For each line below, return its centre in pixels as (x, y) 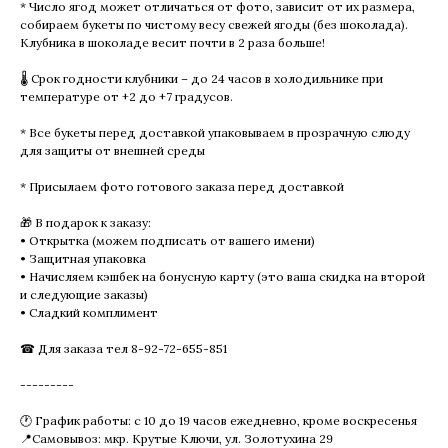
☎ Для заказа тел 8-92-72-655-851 (123, 348)
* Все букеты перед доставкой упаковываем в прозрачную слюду (215, 132)
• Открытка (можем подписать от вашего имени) (167, 240)
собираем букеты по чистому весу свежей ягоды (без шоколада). (214, 24)
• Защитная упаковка (83, 258)
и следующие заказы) (84, 294)
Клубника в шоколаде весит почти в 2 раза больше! (172, 42)
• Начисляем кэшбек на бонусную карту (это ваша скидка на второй (222, 276)
